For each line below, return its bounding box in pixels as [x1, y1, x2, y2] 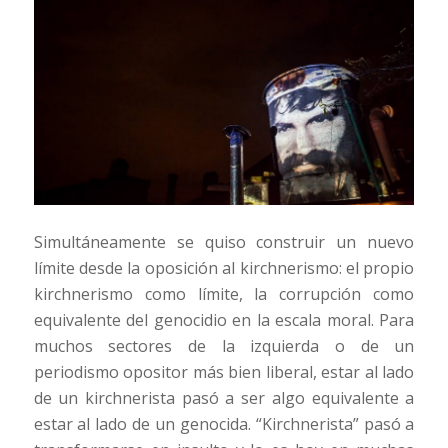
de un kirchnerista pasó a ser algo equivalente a [33, 386, 415, 409]
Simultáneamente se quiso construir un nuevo [33, 230, 415, 253]
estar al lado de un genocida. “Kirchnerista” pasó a [33, 412, 415, 435]
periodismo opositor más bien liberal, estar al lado [33, 360, 415, 383]
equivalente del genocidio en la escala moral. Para [33, 308, 415, 331]
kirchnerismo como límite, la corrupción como [33, 282, 415, 305]
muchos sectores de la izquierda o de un [33, 334, 415, 357]
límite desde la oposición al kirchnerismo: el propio [33, 256, 415, 279]
